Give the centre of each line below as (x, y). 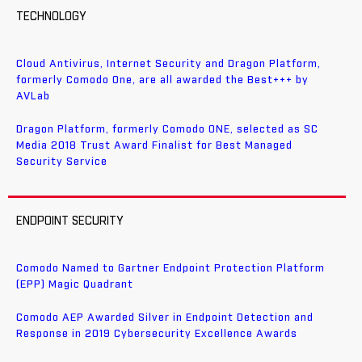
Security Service (62, 162)
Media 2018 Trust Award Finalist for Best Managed (154, 146)
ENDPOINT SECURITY (70, 221)
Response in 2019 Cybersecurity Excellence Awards (157, 334)
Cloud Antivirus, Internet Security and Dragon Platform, (168, 65)
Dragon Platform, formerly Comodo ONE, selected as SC (167, 130)
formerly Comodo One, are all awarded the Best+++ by (162, 81)
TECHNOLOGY (51, 17)
